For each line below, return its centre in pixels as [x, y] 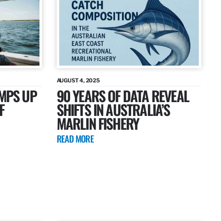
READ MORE [75, 139]
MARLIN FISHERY [98, 123]
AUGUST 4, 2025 [78, 81]
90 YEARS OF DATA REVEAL [123, 96]
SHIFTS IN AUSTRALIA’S [113, 110]
